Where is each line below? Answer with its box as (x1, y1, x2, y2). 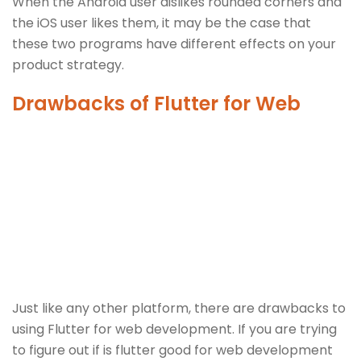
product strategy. (12, 55, 124, 74)
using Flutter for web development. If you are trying (12, 319, 337, 338)
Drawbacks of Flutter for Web (12, 89, 301, 117)
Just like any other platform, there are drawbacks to (12, 298, 346, 317)
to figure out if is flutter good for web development (12, 340, 333, 359)
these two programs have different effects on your (12, 34, 336, 53)
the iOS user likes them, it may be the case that (12, 13, 311, 32)
